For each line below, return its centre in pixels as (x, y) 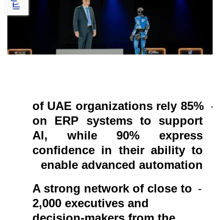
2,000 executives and (91, 203)
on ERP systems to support (118, 120)
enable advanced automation (122, 165)
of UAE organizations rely (105, 106)
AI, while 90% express (118, 135)
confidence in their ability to (118, 150)
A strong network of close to (112, 188)
